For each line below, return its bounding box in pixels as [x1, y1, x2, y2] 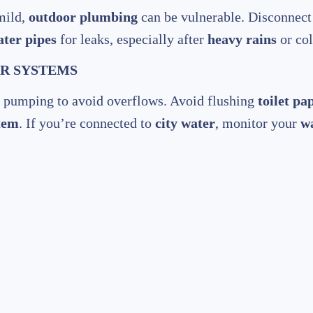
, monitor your [215, 115, 300, 131]
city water [155, 115, 215, 131]
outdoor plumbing [29, 9, 138, 25]
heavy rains [208, 31, 277, 48]
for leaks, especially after [57, 31, 208, 48]
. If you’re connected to [19, 115, 155, 131]
